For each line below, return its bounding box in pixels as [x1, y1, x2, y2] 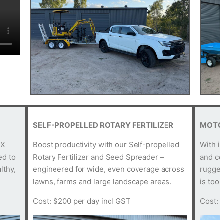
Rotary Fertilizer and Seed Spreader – [32, 152, 164, 162]
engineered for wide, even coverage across [32, 165, 184, 174]
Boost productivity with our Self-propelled [32, 140, 179, 150]
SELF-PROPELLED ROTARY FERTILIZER [32, 120, 173, 130]
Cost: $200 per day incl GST [32, 196, 131, 206]
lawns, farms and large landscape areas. [32, 177, 171, 187]
